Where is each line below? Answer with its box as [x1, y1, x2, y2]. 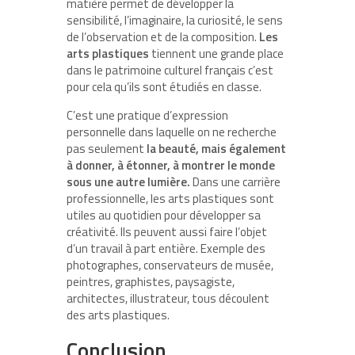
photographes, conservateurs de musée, [67, 255, 273, 274]
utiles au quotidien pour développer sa [67, 205, 261, 224]
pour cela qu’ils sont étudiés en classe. [67, 77, 264, 96]
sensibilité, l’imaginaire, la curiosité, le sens [67, 10, 283, 29]
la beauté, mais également [147, 139, 286, 158]
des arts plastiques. [67, 305, 172, 324]
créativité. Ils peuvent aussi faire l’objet [67, 222, 267, 241]
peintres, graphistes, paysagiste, [67, 272, 235, 291]
